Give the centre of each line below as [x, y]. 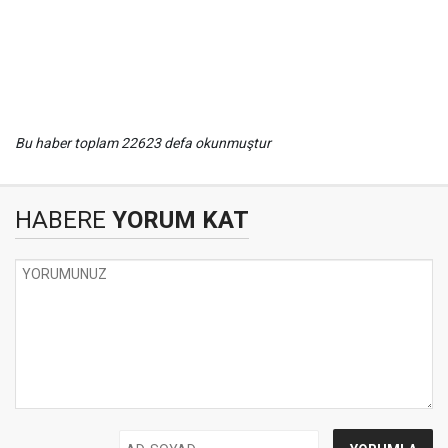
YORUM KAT [177, 219]
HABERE [60, 219]
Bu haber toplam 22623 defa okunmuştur [143, 142]
